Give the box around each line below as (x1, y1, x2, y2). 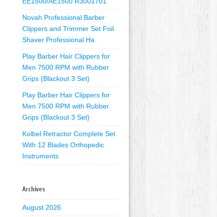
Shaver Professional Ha (22, 36, 94, 44)
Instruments (22, 152, 59, 160)
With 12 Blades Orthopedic (22, 141, 104, 149)
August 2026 (22, 203, 61, 211)
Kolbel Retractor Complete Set (22, 130, 115, 138)
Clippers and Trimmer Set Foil (22, 25, 114, 32)
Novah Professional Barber (22, 14, 105, 21)
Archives (22, 186, 45, 193)
